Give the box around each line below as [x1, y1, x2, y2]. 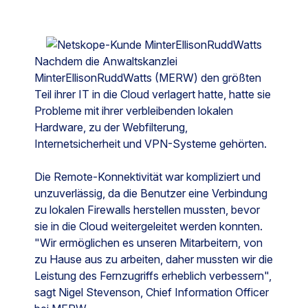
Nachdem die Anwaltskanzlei [34, 54, 177, 68]
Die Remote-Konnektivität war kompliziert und [34, 169, 261, 184]
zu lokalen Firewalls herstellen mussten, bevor [34, 202, 260, 217]
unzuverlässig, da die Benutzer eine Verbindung [34, 186, 267, 200]
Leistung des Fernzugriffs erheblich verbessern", [34, 268, 272, 283]
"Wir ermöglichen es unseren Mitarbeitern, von [34, 235, 263, 250]
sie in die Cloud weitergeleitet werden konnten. [34, 219, 263, 233]
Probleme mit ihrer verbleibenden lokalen [34, 103, 233, 118]
